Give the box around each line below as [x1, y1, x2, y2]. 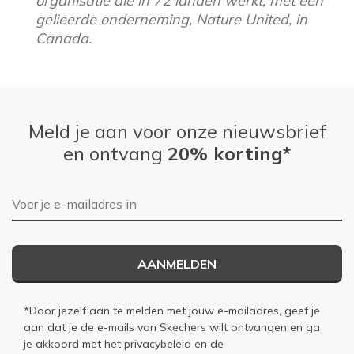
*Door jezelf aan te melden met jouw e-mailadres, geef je [24, 303, 320, 318]
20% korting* [168, 141, 291, 165]
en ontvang [63, 141, 168, 165]
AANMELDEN [137, 255, 217, 272]
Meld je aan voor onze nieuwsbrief [28, 119, 326, 143]
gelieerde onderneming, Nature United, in [36, 9, 307, 28]
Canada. [36, 28, 92, 47]
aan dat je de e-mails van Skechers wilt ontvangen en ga [24, 319, 320, 334]
